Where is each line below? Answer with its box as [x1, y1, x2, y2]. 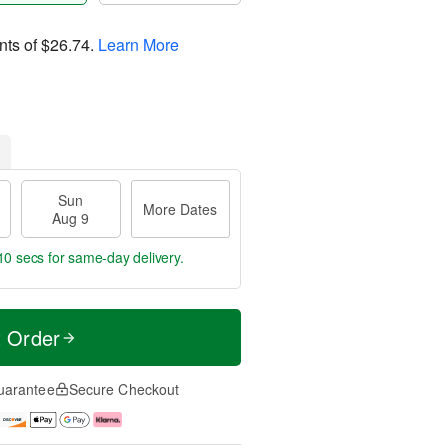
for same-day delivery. [36, 247, 176, 267]
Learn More [98, 32, 179, 56]
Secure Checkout [68, 379, 180, 399]
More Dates [143, 199, 218, 219]
